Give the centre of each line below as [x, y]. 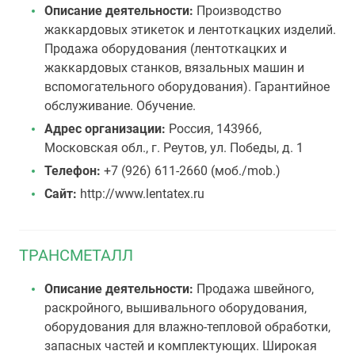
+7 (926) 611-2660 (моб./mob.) [191, 171]
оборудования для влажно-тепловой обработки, [187, 327]
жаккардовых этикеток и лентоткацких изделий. [190, 30]
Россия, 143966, [215, 129]
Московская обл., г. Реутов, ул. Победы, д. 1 [174, 148]
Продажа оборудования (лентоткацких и [166, 49]
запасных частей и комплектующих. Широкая [181, 346]
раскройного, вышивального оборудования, [176, 308]
